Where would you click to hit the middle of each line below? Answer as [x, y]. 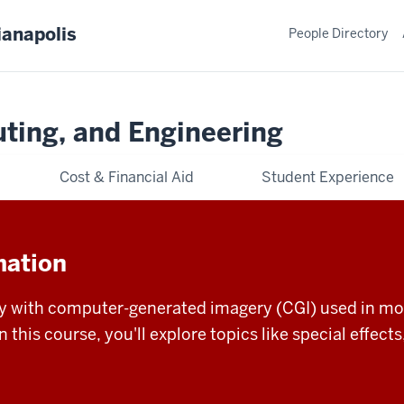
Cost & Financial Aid [127, 177]
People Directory [338, 33]
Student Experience [327, 177]
